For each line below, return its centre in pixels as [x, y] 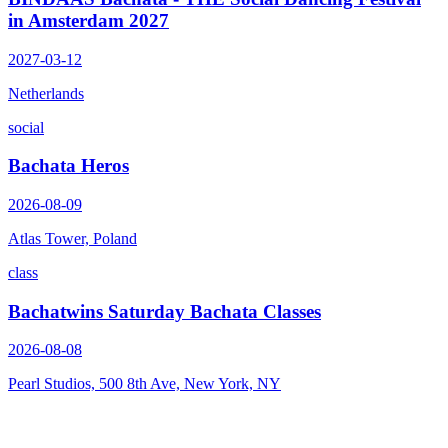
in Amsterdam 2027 [88, 20]
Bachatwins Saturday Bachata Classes [164, 311]
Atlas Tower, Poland [72, 238]
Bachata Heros [68, 166]
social [26, 127]
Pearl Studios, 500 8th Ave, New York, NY [144, 384]
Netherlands [46, 93]
